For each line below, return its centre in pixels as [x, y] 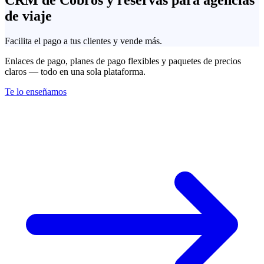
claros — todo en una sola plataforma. [75, 71]
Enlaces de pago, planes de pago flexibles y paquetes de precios [123, 61]
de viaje [28, 16]
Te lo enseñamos [36, 91]
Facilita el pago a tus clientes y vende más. [83, 41]
